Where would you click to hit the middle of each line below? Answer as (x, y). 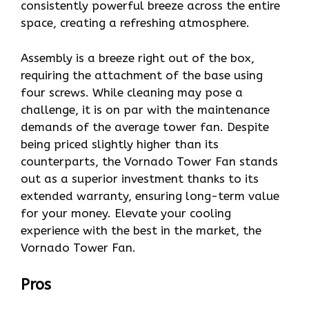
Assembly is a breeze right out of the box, (138, 58)
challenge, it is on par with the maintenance (145, 109)
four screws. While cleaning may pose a (132, 92)
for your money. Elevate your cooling (126, 213)
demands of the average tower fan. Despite (145, 127)
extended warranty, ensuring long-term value (150, 196)
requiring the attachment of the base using (142, 75)
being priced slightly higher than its (120, 144)
